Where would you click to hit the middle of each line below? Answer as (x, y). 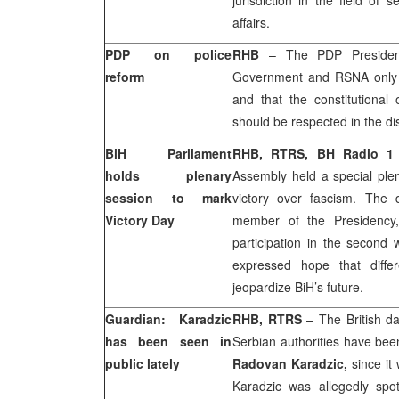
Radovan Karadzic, (292, 363)
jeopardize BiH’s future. (307, 287)
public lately (142, 363)
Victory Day (140, 220)
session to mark (168, 198)
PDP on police (168, 54)
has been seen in (168, 341)
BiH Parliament (168, 153)
